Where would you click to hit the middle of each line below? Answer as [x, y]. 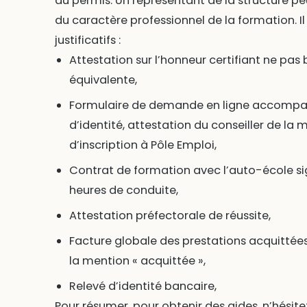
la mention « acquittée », [137, 260]
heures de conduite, [123, 190]
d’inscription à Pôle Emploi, [143, 145]
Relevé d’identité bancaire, [143, 286]
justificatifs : [87, 40]
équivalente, [103, 79]
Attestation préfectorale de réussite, [170, 215]
